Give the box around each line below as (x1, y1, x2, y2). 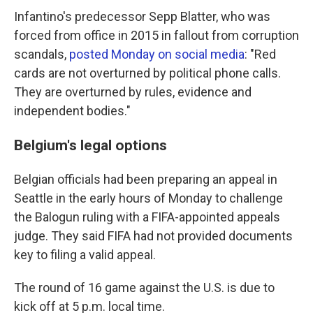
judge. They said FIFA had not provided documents (14, 228, 293, 243)
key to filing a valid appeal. (14, 247, 156, 262)
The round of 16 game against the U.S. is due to (14, 280, 275, 295)
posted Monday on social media (69, 47, 245, 61)
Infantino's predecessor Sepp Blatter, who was (14, 9, 270, 24)
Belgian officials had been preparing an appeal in (14, 172, 277, 187)
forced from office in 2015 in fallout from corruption (14, 28, 299, 43)
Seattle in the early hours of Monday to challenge (14, 191, 283, 205)
